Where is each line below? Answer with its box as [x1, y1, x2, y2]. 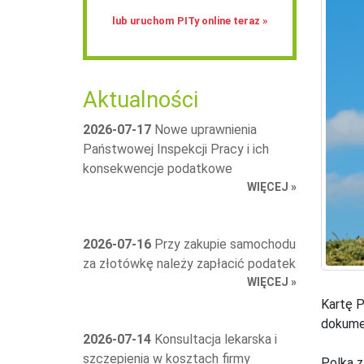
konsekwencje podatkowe [83, 160, 232, 176]
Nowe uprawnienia [151, 121, 257, 137]
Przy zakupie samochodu [151, 236, 296, 252]
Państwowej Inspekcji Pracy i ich [83, 141, 269, 157]
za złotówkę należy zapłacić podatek [83, 255, 296, 271]
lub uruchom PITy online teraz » [111, 15, 267, 27]
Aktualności [83, 87, 198, 113]
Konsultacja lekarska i [151, 331, 277, 347]
